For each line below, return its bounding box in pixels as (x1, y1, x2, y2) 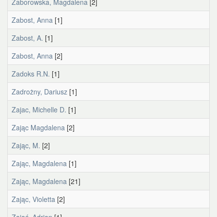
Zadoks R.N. (12, 69, 50, 78)
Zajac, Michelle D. (12, 105, 66, 114)
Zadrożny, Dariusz (12, 87, 67, 96)
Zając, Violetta (12, 194, 55, 204)
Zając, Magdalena (12, 158, 67, 168)
